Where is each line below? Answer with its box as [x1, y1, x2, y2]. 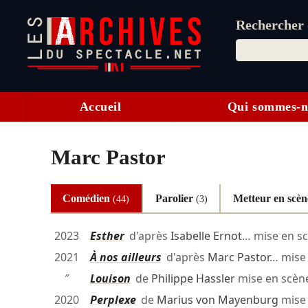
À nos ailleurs [89, 250, 162, 265]
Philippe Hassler [151, 271, 235, 287]
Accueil [79, 100, 122, 114]
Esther [89, 228, 124, 244]
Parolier [155, 192, 196, 204]
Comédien [63, 192, 113, 204]
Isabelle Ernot [170, 228, 242, 244]
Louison [89, 271, 131, 287]
